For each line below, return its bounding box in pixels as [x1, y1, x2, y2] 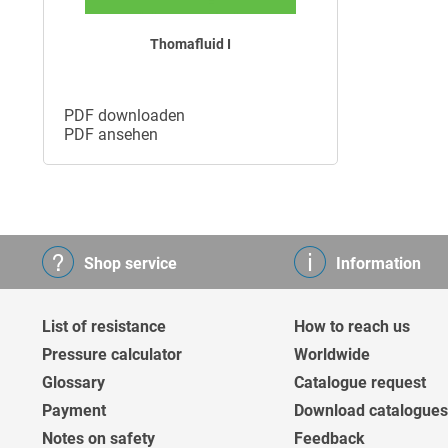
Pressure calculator [42, 345, 182, 365]
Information [336, 254, 421, 274]
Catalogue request [294, 373, 426, 393]
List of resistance [42, 317, 166, 337]
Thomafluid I [149, 35, 231, 52]
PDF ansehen [63, 124, 158, 144]
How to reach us [294, 317, 410, 337]
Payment [42, 401, 106, 421]
